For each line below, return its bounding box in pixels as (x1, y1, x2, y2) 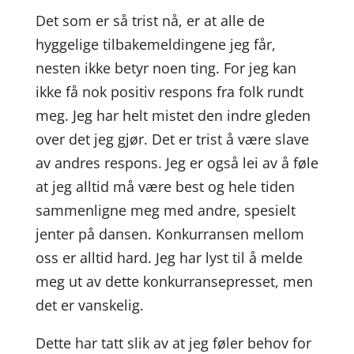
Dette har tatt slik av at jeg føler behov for (35, 333, 311, 352)
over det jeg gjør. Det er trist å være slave (35, 130, 309, 149)
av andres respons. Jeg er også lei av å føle (35, 153, 318, 172)
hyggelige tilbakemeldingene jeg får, (35, 35, 276, 54)
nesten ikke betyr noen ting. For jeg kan (35, 58, 296, 77)
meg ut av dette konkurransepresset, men (35, 272, 313, 291)
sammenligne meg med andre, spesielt (35, 201, 296, 220)
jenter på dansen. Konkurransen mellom (35, 224, 304, 243)
